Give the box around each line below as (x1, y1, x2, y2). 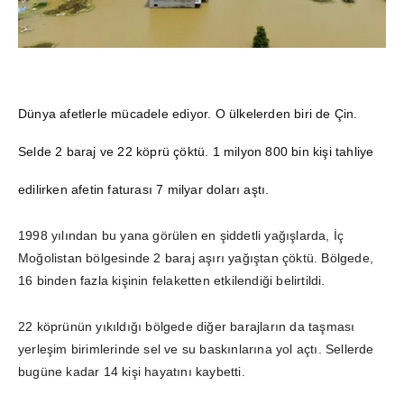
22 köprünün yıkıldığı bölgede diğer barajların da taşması (18, 318, 355, 334)
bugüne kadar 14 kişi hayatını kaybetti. (18, 363, 245, 379)
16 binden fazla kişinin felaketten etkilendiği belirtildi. (18, 272, 326, 288)
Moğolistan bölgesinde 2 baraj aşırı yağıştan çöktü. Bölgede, (18, 250, 374, 265)
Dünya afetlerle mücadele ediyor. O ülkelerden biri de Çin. (18, 106, 358, 121)
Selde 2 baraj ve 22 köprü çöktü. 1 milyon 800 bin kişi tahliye (18, 143, 374, 159)
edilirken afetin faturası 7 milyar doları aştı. (18, 181, 270, 197)
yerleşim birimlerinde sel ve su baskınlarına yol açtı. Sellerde (18, 341, 374, 356)
